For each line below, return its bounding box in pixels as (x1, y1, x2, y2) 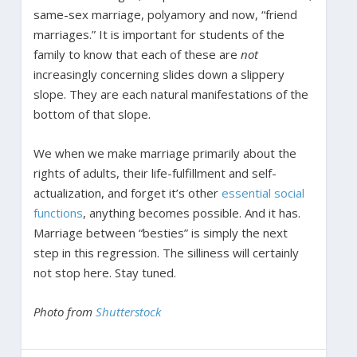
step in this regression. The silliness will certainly (33, 244, 299, 261)
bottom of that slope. (33, 105, 151, 122)
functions (33, 204, 83, 221)
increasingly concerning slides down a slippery (33, 65, 284, 82)
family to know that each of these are (33, 45, 241, 62)
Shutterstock (95, 303, 161, 320)
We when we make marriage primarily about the (33, 144, 296, 161)
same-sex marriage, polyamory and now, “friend (33, 6, 297, 22)
